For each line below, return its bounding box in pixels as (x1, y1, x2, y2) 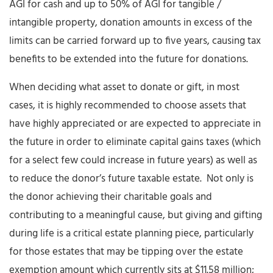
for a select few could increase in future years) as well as (9, 152, 257, 169)
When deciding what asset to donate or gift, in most (9, 79, 239, 96)
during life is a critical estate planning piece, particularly (9, 225, 253, 243)
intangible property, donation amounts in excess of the (9, 15, 252, 32)
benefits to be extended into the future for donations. (9, 51, 248, 68)
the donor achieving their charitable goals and (9, 189, 212, 206)
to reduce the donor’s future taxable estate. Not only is (9, 171, 253, 188)
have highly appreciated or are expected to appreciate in (9, 116, 261, 133)
